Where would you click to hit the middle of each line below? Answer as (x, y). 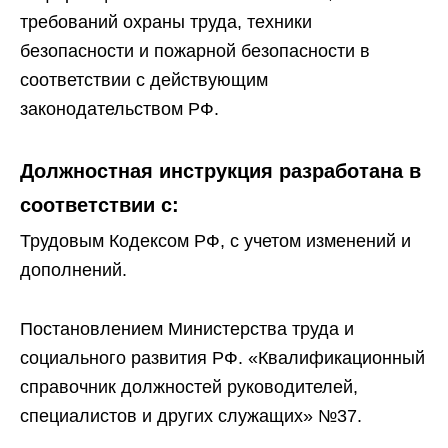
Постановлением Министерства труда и (187, 329)
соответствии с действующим (144, 80)
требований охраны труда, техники (166, 22)
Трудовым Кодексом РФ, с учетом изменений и (215, 241)
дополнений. (73, 270)
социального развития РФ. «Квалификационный (222, 358)
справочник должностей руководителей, (189, 387)
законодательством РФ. (119, 109)
